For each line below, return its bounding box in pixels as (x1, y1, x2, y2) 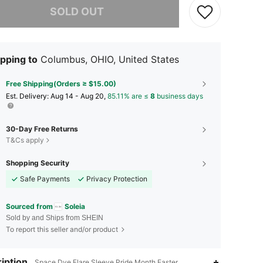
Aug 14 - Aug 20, (50, 91, 107, 100)
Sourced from (6, 201, 53, 211)
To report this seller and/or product (6, 225, 118, 234)
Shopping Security (6, 158, 69, 167)
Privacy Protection (86, 174, 147, 183)
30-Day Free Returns (6, 124, 78, 133)
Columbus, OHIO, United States (41, 53, 179, 65)
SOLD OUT (49, 5, 104, 18)
